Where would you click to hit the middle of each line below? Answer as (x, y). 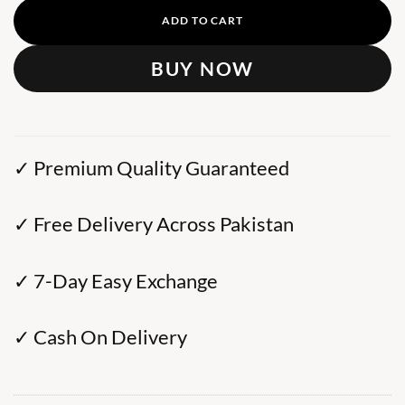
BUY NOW (202, 68)
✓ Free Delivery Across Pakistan (154, 225)
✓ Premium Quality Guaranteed (151, 168)
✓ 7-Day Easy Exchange (116, 281)
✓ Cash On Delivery (100, 337)
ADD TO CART (202, 20)
